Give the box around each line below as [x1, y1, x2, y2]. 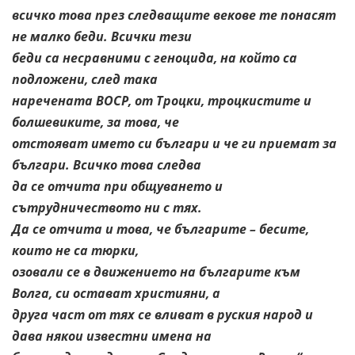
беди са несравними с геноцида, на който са [12, 48, 297, 67]
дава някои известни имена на [12, 326, 212, 345]
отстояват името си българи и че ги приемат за [12, 134, 337, 152]
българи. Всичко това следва [12, 155, 201, 174]
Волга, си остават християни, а [12, 284, 220, 302]
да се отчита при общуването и [12, 177, 223, 195]
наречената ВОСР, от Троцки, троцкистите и [12, 91, 311, 109]
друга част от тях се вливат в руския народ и [12, 305, 313, 323]
